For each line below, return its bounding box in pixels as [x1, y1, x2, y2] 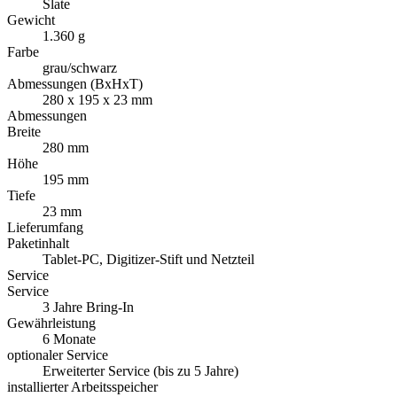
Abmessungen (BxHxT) [7, 76, 143, 92]
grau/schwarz [43, 60, 117, 76]
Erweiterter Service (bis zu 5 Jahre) [43, 363, 238, 379]
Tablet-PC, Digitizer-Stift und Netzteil [43, 252, 254, 268]
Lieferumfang [7, 220, 83, 236]
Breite [7, 124, 41, 140]
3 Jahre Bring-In [43, 300, 134, 315]
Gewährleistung [7, 315, 96, 331]
